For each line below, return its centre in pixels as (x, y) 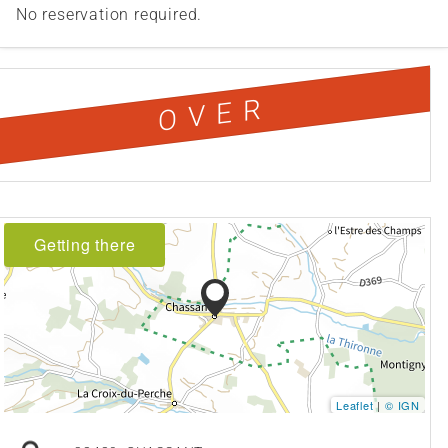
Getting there (85, 245)
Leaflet (354, 405)
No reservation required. (109, 15)
